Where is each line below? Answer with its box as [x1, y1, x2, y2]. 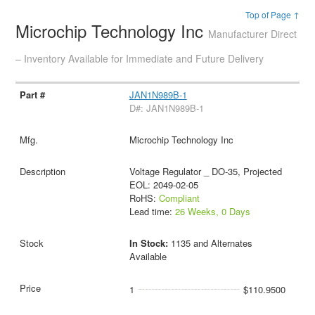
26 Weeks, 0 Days [174, 204, 250, 218]
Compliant [158, 191, 200, 205]
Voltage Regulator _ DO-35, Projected [129, 164, 282, 178]
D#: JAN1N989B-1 [129, 101, 204, 115]
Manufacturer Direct [208, 27, 297, 41]
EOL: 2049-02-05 [129, 177, 198, 191]
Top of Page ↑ [245, 8, 300, 20]
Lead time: [129, 204, 175, 218]
